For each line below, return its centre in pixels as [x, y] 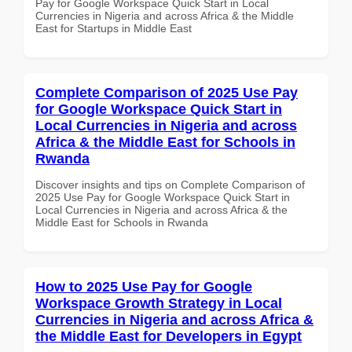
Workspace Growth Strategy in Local [159, 303]
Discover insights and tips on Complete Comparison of [170, 184]
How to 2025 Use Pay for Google [144, 286]
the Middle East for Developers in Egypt [169, 336]
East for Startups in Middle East [114, 28]
